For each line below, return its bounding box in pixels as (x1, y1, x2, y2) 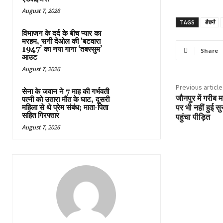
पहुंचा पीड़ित (175, 112, 210, 122)
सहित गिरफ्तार (22, 111, 59, 120)
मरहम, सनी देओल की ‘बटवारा (22, 36, 101, 46)
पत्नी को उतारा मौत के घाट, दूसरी (22, 95, 110, 105)
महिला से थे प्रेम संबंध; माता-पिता (22, 103, 108, 112)
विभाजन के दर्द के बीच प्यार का (22, 28, 101, 38)
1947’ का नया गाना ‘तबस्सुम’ (22, 44, 102, 54)
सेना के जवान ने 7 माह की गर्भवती (22, 87, 109, 97)
